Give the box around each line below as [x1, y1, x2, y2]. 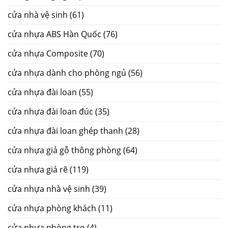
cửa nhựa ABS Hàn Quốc [8, 28, 101, 40]
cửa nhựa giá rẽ [8, 163, 68, 175]
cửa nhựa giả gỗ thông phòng [8, 144, 121, 156]
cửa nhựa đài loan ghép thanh [8, 125, 123, 136]
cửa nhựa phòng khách [8, 202, 96, 214]
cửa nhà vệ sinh [8, 9, 68, 20]
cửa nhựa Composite [8, 47, 88, 59]
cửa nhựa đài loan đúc [8, 105, 93, 117]
